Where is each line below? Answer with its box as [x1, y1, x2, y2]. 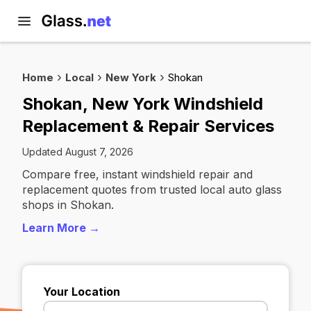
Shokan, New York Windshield [22, 94, 263, 114]
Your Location [43, 285, 120, 299]
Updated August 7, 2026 [22, 146, 133, 158]
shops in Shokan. [22, 198, 114, 212]
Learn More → [22, 221, 100, 235]
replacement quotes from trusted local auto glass [22, 183, 282, 196]
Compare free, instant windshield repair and [22, 167, 253, 181]
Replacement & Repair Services [22, 116, 274, 136]
